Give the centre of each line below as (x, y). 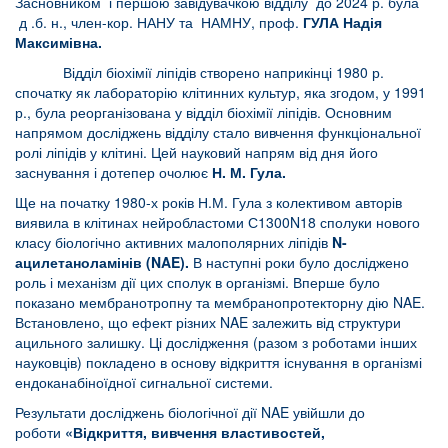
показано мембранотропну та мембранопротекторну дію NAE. (220, 301)
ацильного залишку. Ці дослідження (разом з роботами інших (216, 341)
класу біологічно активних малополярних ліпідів (173, 241)
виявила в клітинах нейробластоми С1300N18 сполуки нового (217, 221)
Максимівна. (58, 41)
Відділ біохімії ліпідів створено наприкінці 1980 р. (199, 71)
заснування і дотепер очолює (113, 171)
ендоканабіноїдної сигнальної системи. (144, 381)
